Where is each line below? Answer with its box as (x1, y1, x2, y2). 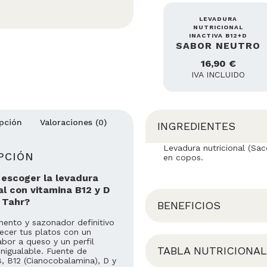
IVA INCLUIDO (191, 70, 245, 79)
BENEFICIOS (157, 199, 221, 212)
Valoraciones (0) (40, 117, 107, 128)
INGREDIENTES (157, 120, 235, 132)
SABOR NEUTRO (176, 40, 260, 51)
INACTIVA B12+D (189, 32, 247, 39)
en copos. (163, 153, 203, 162)
